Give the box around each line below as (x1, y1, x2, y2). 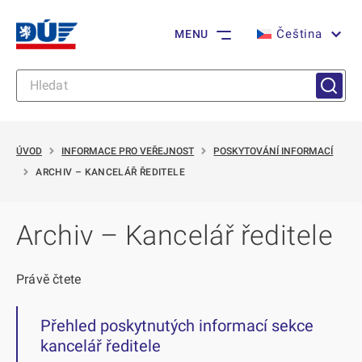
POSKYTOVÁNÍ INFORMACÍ (213, 145, 334, 158)
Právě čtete (16, 271, 82, 287)
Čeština (276, 27, 322, 42)
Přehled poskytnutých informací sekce (40, 316, 314, 335)
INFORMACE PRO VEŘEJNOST (61, 145, 195, 158)
